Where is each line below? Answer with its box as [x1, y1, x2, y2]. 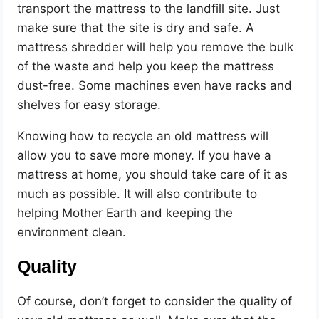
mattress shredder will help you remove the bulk [17, 39, 294, 54]
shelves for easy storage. [17, 97, 162, 112]
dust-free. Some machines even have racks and [17, 78, 293, 93]
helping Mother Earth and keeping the [17, 205, 234, 220]
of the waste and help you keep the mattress [17, 58, 275, 73]
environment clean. [17, 224, 127, 239]
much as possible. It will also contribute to [17, 186, 258, 201]
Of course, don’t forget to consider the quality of [17, 293, 293, 308]
